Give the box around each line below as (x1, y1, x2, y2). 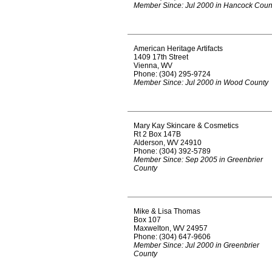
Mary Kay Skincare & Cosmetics (134, 121, 239, 130)
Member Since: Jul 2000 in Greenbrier (134, 241, 259, 250)
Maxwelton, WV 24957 (134, 224, 208, 233)
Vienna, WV (134, 61, 172, 70)
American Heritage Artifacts (134, 44, 223, 53)
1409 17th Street (134, 53, 188, 61)
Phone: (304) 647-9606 (134, 233, 211, 241)
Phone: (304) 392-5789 (134, 147, 211, 155)
